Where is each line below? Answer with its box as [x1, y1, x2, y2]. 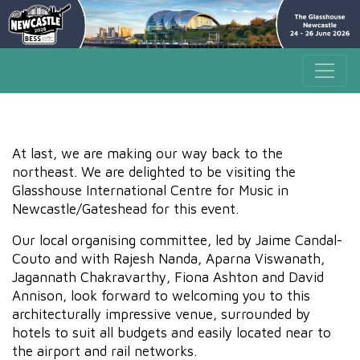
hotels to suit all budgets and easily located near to [12, 323, 331, 341]
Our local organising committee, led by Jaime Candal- [12, 231, 342, 248]
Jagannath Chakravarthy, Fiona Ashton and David [12, 268, 324, 285]
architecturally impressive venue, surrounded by [12, 305, 310, 322]
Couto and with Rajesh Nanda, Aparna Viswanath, [12, 249, 325, 267]
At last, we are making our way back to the [12, 144, 283, 162]
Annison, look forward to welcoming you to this [12, 286, 310, 304]
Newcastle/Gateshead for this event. [12, 199, 243, 217]
